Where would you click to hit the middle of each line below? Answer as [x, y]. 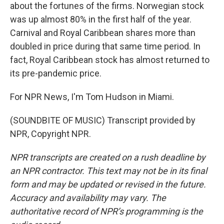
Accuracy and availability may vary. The [88, 198]
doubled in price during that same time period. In [105, 46]
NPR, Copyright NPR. [50, 134]
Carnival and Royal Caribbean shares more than [103, 33]
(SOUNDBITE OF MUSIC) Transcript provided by [103, 120]
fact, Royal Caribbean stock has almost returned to [110, 60]
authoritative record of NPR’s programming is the [106, 211]
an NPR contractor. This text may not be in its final [108, 171]
